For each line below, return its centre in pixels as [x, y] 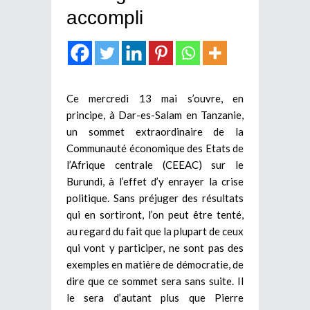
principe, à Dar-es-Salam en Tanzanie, [155, 115]
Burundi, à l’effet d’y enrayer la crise [155, 181]
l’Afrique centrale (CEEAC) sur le [155, 164]
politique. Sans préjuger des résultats [155, 198]
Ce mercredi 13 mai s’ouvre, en [155, 98]
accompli [105, 17]
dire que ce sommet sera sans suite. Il [155, 281]
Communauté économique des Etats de [155, 148]
